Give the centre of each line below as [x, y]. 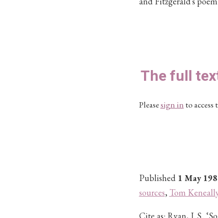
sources [152, 192]
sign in [172, 105]
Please [150, 105]
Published [158, 178]
